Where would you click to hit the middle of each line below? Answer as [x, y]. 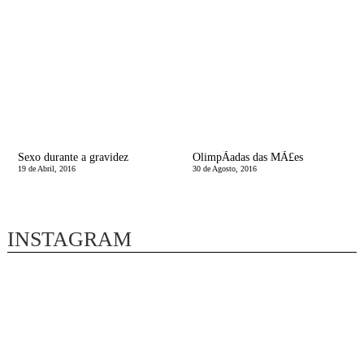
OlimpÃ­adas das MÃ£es [247, 158]
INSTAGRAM [69, 239]
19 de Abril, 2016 [46, 169]
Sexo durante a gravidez [73, 158]
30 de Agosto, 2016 [224, 169]
